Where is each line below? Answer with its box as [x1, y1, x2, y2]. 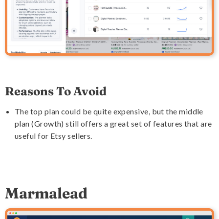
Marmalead [5, 183, 88, 202]
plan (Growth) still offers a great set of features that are [15, 118, 212, 128]
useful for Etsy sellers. [15, 131, 92, 140]
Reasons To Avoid [5, 84, 107, 98]
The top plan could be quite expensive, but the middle [15, 106, 203, 116]
